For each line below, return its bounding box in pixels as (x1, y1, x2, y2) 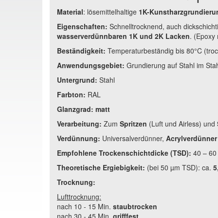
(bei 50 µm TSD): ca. (145, 162, 213, 172)
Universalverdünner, (102, 133, 166, 143)
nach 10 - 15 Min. (57, 201, 113, 211)
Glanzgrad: (57, 104, 95, 114)
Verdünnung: (57, 133, 100, 143)
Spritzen (120, 118, 147, 128)
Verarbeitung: (57, 118, 102, 128)
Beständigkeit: (57, 45, 108, 55)
